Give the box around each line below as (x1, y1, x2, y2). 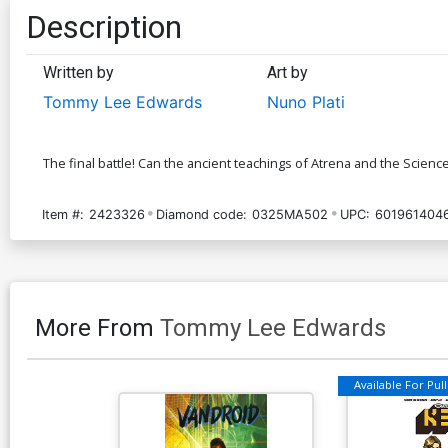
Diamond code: (156, 206, 248, 222)
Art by (266, 62, 308, 82)
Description (26, 7, 182, 46)
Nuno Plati (266, 91, 345, 112)
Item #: (42, 206, 84, 222)
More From (35, 313, 160, 342)
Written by (43, 62, 114, 82)
